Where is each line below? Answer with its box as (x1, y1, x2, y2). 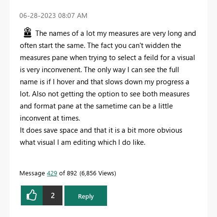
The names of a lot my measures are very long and (35, 28, 196, 38)
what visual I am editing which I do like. (20, 137, 147, 147)
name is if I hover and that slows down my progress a (20, 76, 189, 86)
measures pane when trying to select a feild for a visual (20, 52, 195, 62)
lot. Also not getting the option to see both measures (20, 88, 189, 98)
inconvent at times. (20, 112, 80, 123)
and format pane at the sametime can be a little (20, 100, 173, 110)
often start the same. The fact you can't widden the (20, 40, 181, 50)
